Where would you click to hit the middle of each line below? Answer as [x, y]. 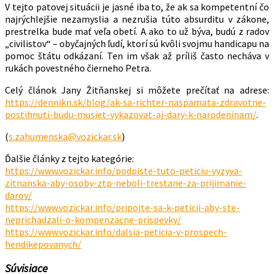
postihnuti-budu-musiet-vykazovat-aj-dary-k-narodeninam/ [131, 114]
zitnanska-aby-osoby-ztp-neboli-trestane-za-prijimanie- [126, 183]
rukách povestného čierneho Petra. [78, 68]
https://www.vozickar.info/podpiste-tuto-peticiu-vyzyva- [124, 170]
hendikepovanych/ [43, 244]
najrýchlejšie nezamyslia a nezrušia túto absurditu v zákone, [137, 19]
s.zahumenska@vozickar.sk [65, 136]
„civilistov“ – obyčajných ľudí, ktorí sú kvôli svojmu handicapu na [137, 43]
